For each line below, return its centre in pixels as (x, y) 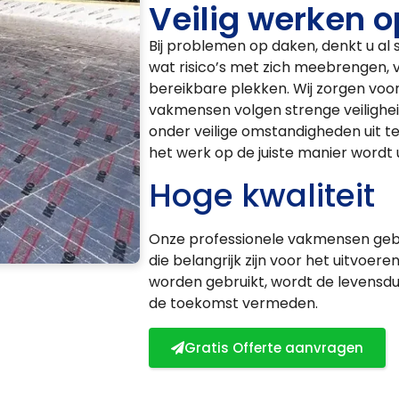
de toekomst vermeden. (233, 304)
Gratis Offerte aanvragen (273, 347)
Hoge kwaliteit (261, 196)
